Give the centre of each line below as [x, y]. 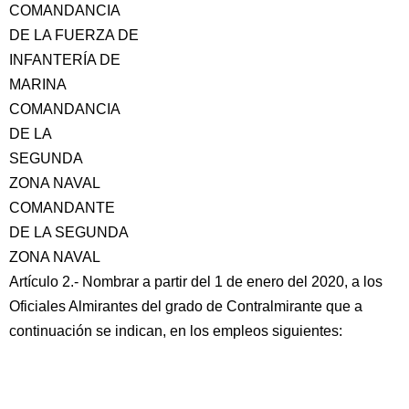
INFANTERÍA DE [65, 60]
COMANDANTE [62, 208]
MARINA [38, 84]
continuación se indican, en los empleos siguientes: [176, 331]
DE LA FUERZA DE [74, 35]
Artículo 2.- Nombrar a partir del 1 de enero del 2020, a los [196, 282]
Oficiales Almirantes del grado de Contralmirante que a [186, 306]
